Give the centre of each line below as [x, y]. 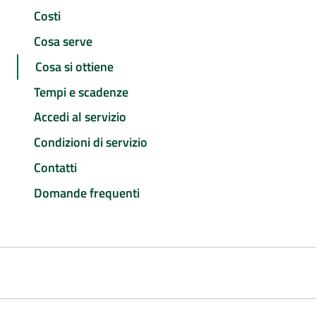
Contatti [55, 167]
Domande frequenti [87, 193]
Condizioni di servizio [91, 142]
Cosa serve [63, 42]
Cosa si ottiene [74, 66]
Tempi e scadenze [81, 92]
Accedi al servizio [80, 117]
